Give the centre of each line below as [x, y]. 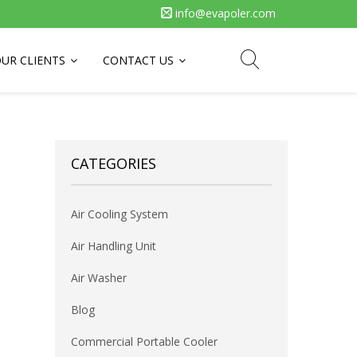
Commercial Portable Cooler [144, 341]
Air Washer [98, 278]
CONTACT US [138, 60]
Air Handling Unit [113, 246]
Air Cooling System [119, 214]
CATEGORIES [113, 163]
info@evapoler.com [224, 13]
